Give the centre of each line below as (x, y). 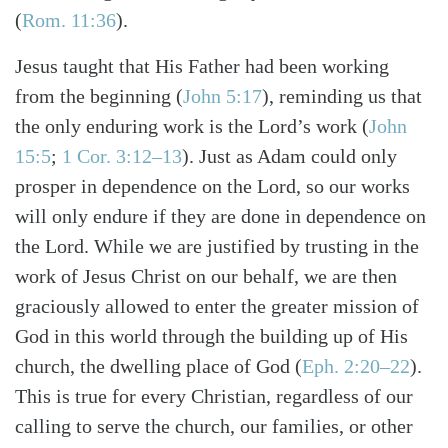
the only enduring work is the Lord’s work (188, 126)
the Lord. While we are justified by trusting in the (217, 246)
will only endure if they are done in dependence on (220, 216)
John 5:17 (222, 96)
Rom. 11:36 (69, 20)
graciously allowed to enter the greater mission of (217, 306)
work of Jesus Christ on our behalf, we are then (206, 276)
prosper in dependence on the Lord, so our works (212, 186)
